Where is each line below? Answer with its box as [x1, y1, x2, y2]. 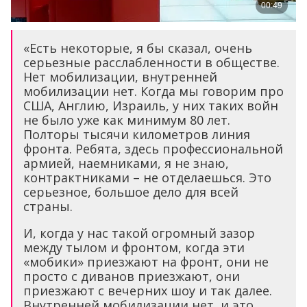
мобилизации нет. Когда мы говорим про [23, 83, 284, 100]
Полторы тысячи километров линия [23, 126, 250, 143]
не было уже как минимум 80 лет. [23, 112, 230, 129]
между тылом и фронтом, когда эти [23, 239, 245, 256]
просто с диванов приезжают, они [23, 268, 240, 285]
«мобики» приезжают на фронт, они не [23, 254, 269, 271]
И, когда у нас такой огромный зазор [23, 225, 255, 242]
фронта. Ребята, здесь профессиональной [23, 140, 283, 158]
